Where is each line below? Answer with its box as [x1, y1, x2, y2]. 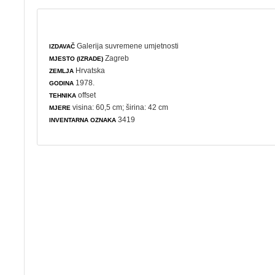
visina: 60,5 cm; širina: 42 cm [71, 103, 169, 112]
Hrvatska [74, 66, 106, 75]
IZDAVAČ [49, 42, 76, 50]
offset [76, 90, 96, 99]
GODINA [49, 79, 74, 87]
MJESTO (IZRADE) [49, 55, 104, 62]
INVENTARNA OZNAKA [49, 116, 117, 123]
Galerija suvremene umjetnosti [77, 41, 179, 50]
